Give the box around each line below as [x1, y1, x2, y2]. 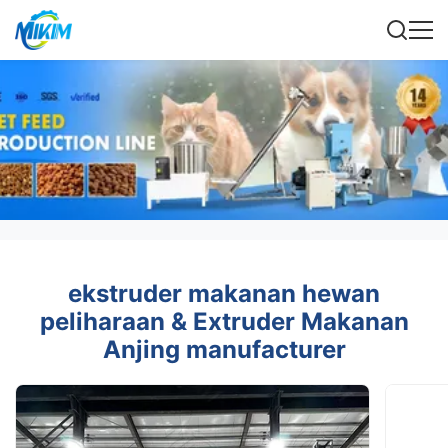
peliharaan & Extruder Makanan [39, 307, 409, 336]
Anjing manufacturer [102, 335, 346, 364]
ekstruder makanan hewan [68, 279, 380, 308]
